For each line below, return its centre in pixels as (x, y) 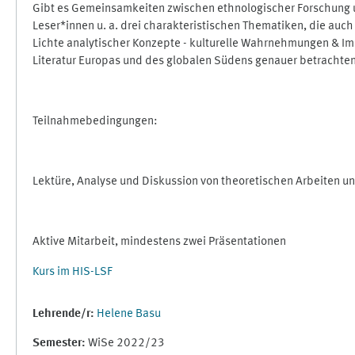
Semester (57, 344)
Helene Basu (129, 314)
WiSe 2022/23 (126, 344)
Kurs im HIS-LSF (73, 272)
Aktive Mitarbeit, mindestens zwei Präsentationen (162, 242)
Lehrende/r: (65, 314)
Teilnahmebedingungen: (95, 122)
